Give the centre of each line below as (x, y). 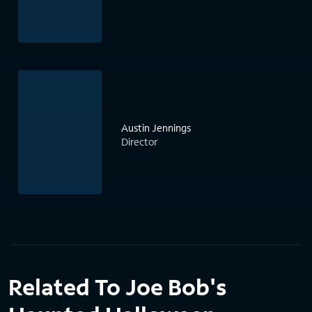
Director (139, 142)
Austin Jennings (156, 128)
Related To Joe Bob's (117, 287)
